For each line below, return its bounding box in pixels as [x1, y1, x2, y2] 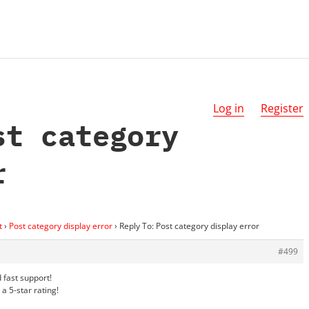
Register [261, 101, 303, 116]
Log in [213, 101, 244, 116]
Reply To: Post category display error [119, 219, 259, 232]
